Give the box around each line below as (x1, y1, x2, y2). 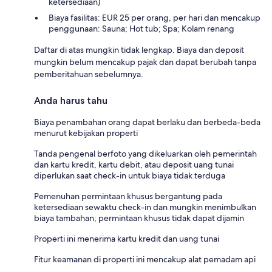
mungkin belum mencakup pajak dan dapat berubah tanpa (34, 56, 256, 68)
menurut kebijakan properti (34, 127, 138, 139)
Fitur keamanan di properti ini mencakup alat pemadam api (34, 254, 256, 265)
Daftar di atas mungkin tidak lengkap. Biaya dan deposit (34, 44, 244, 56)
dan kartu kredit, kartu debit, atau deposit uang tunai (34, 159, 234, 171)
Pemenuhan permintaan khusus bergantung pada (34, 191, 222, 202)
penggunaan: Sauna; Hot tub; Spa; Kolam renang (49, 23, 234, 35)
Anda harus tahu (34, 95, 107, 107)
